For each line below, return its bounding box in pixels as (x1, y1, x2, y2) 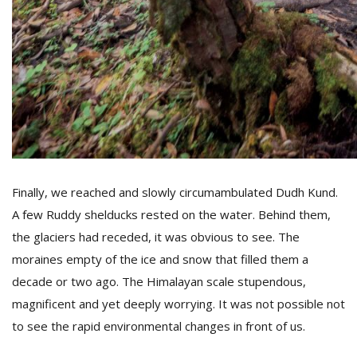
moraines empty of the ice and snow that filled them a (12, 251, 308, 267)
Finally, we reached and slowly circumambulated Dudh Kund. (12, 184, 338, 200)
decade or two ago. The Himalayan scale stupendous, (12, 273, 306, 289)
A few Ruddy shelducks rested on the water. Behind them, (12, 206, 331, 222)
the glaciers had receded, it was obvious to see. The (12, 229, 300, 245)
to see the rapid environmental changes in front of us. (12, 318, 305, 334)
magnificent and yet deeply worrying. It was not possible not (12, 296, 345, 312)
